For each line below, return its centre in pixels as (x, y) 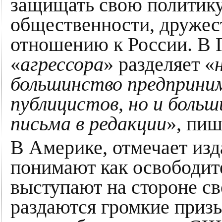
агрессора (62, 64)
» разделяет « (159, 64)
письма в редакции (88, 124)
